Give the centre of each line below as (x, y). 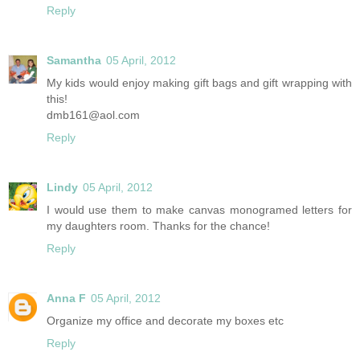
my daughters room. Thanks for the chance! (158, 226)
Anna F (66, 299)
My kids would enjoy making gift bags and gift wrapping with (199, 83)
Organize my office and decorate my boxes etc (165, 321)
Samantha (74, 61)
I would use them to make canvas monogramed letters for (199, 210)
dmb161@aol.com (93, 115)
